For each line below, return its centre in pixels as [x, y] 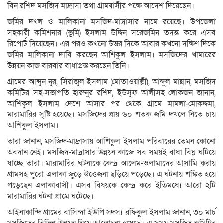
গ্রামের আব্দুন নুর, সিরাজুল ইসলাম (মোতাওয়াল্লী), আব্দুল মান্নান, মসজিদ [111, 82]
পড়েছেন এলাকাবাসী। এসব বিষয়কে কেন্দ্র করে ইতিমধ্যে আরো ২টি [111, 185]
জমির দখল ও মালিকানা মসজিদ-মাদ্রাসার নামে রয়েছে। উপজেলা [111, 22]
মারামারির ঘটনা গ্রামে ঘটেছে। [51, 196]
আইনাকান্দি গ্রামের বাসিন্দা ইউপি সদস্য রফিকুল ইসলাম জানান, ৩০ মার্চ [111, 212]
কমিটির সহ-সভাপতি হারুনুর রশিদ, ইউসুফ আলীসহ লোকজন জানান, [111, 93]
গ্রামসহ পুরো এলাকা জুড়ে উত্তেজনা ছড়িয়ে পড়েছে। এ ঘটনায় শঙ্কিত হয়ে [111, 174]
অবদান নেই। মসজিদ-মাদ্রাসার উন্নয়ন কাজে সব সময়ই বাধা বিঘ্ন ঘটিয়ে [111, 153]
